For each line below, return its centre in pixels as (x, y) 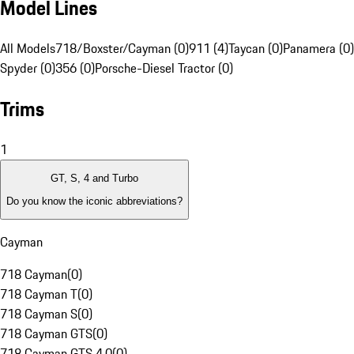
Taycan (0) (256, 49)
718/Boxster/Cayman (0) (122, 49)
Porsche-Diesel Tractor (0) (164, 68)
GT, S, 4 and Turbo (94, 179)
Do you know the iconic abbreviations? (94, 201)
